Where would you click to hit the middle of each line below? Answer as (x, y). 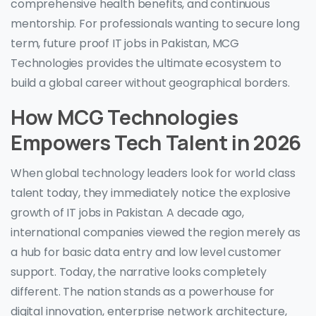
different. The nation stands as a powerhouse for (143, 292)
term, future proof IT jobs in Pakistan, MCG (125, 44)
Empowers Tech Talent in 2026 (156, 143)
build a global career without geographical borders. (150, 83)
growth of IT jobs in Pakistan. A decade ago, (127, 213)
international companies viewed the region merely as (156, 233)
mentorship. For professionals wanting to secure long (155, 24)
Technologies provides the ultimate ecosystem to (146, 63)
